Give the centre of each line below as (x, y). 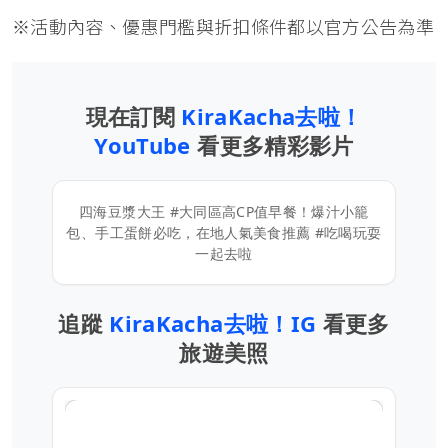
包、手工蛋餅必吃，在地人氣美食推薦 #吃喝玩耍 (224, 233)
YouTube (146, 145)
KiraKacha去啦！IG (216, 323)
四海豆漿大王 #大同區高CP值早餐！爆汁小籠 (224, 212)
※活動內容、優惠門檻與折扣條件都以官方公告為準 (223, 28)
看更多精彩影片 (275, 145)
